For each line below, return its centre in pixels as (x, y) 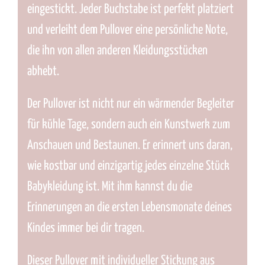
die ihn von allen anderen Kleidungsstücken (117, 51)
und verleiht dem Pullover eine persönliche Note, (127, 30)
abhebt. (43, 72)
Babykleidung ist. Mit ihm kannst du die (109, 187)
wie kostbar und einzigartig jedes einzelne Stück (128, 167)
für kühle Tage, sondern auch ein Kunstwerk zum (128, 125)
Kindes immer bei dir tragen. (85, 229)
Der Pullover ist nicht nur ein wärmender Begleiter (130, 104)
